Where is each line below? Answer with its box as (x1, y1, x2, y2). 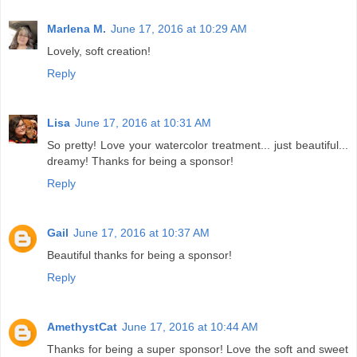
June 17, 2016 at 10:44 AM (122, 320, 258, 334)
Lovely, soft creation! (47, 45, 151, 58)
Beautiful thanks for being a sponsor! (47, 249, 232, 262)
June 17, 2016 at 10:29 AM (111, 22, 247, 36)
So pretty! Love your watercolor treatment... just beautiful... (47, 139, 348, 152)
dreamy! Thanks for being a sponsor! (47, 155, 233, 168)
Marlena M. (47, 22, 106, 36)
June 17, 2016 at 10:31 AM (75, 116, 211, 130)
